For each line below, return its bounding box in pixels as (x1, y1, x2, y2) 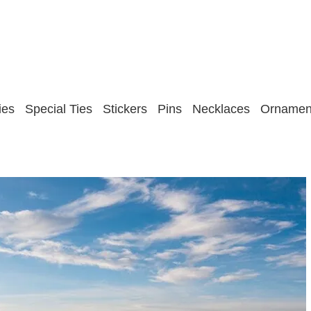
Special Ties (25, 102, 92, 116)
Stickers (103, 102, 147, 116)
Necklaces (192, 102, 250, 116)
